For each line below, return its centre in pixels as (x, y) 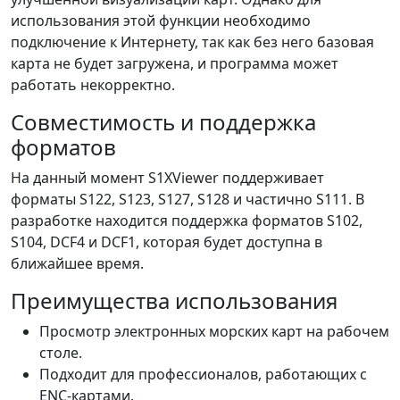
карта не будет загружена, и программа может (175, 63)
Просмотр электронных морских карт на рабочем (214, 331)
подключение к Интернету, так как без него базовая (192, 42)
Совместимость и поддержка (163, 122)
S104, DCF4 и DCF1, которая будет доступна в (167, 242)
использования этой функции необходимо (161, 21)
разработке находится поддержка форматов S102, (187, 221)
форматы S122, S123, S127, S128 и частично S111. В (187, 199)
